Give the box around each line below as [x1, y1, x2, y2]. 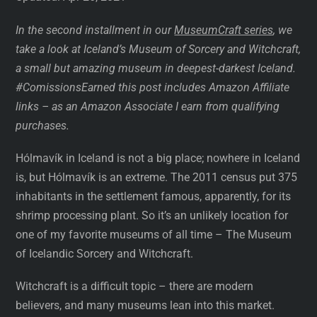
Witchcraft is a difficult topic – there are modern [16, 279, 254, 293]
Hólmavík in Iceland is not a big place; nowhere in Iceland [16, 151, 301, 165]
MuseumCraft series [174, 23, 274, 37]
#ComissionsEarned [16, 80, 116, 94]
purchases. [16, 118, 70, 132]
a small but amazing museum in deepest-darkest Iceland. [16, 61, 296, 75]
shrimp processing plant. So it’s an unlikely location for [16, 208, 289, 222]
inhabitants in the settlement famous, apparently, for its [16, 189, 292, 203]
